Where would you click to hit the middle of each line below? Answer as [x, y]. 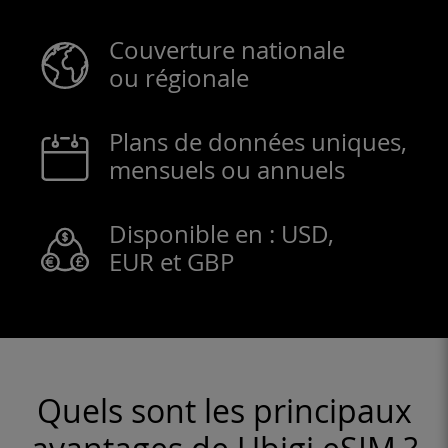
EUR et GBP [171, 262]
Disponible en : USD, [221, 234]
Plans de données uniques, [258, 142]
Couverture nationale [226, 50]
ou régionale [178, 78]
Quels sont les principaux [224, 410]
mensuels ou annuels [227, 170]
